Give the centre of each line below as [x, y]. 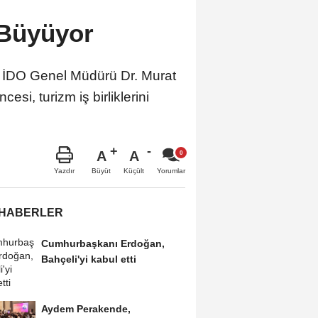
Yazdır [64, 171]
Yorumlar [171, 171]
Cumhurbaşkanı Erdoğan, [103, 244]
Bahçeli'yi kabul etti [88, 259]
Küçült [134, 171]
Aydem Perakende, [86, 309]
